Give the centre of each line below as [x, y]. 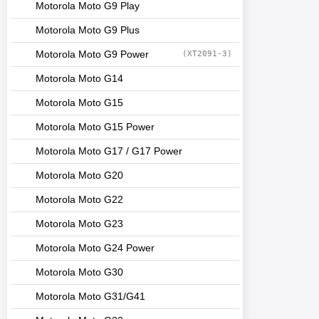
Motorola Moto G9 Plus [88, 30]
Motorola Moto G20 [79, 176]
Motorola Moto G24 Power [95, 248]
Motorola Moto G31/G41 [90, 297]
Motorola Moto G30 [79, 272]
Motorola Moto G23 [79, 224]
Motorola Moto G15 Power [95, 127]
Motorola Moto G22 [79, 200]
